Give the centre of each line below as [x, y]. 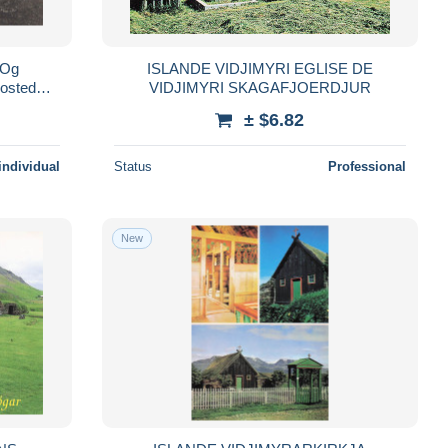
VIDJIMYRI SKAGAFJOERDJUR [259, 87]
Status [132, 166]
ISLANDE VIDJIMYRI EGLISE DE [259, 68]
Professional [366, 166]
